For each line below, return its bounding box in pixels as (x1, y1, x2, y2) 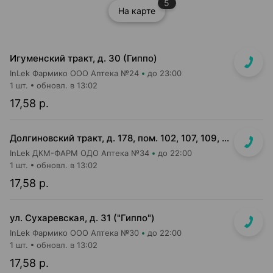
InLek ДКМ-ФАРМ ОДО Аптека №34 (10, 148, 149, 158)
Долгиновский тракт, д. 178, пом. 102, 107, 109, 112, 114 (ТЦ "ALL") (222, 132, 229, 144)
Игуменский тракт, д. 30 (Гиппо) (10, 52, 157, 64)
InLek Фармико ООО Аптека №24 (10, 68, 139, 78)
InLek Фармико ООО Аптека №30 (10, 228, 139, 238)
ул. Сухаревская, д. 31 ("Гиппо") (10, 212, 155, 224)
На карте (118, 5, 155, 16)
